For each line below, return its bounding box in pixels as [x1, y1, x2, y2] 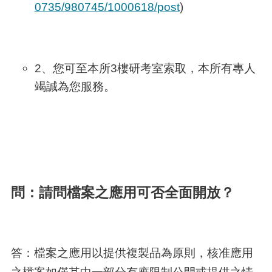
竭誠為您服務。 [34, 79, 115, 93]
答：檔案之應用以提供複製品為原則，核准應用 [10, 246, 253, 260]
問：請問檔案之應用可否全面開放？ [10, 185, 234, 201]
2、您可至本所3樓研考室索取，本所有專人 [34, 61, 256, 75]
